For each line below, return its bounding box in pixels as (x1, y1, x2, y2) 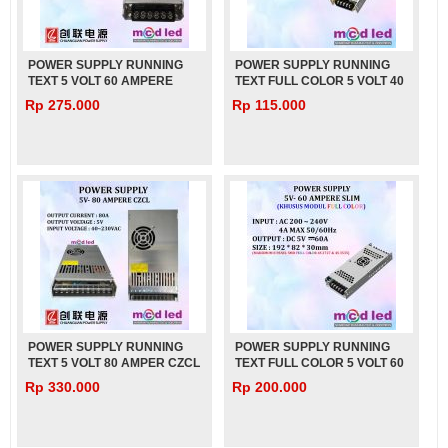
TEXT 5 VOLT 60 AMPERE (28, 74, 173, 88)
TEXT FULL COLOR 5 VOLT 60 (235, 356, 405, 370)
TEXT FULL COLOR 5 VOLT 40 (235, 74, 405, 88)
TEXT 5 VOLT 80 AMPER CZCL (28, 356, 200, 370)
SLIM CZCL (28, 90, 91, 104)
